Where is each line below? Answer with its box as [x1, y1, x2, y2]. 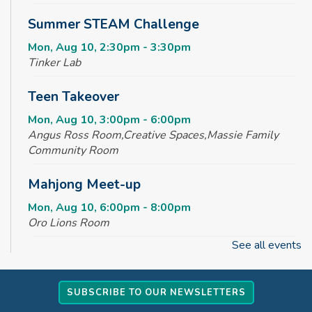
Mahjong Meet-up [28, 175, 141, 194]
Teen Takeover [28, 87, 119, 106]
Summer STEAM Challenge [28, 15, 199, 33]
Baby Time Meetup [28, 247, 147, 266]
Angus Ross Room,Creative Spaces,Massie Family [28, 127, 279, 143]
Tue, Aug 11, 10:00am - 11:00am [28, 272, 201, 288]
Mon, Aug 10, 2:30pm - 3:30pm [28, 39, 191, 55]
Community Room [28, 142, 118, 158]
